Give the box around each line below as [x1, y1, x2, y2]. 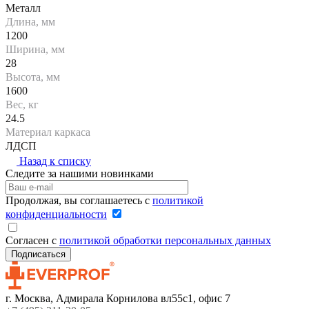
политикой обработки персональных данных [59, 234, 271, 246]
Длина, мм [6, 15, 55, 28]
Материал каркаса [6, 126, 90, 138]
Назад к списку [19, 154, 91, 167]
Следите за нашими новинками [6, 167, 154, 179]
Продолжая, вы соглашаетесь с [6, 194, 152, 206]
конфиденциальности [6, 208, 107, 220]
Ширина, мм [6, 43, 65, 55]
